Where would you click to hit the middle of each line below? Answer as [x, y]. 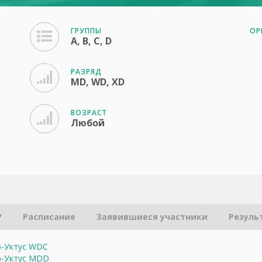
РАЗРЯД [86, 72]
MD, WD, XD [97, 82]
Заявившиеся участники [152, 217]
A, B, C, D [91, 41]
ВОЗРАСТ [89, 113]
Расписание [49, 217]
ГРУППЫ [86, 31]
